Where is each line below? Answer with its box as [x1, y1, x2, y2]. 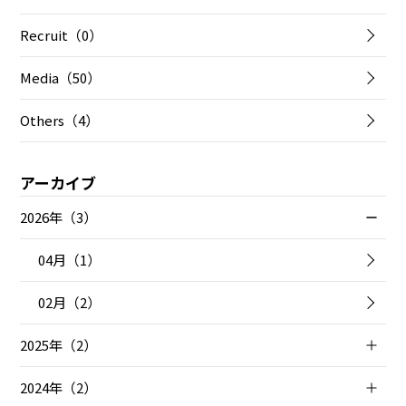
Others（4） [20, 110, 100, 130]
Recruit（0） [20, 24, 103, 44]
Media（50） [20, 67, 101, 87]
